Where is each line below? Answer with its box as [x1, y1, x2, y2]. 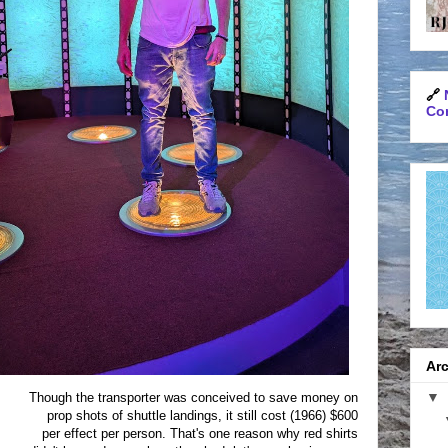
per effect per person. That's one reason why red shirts [42, 426, 358, 441]
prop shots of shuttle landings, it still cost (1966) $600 [47, 408, 358, 423]
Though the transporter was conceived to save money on [29, 390, 358, 405]
